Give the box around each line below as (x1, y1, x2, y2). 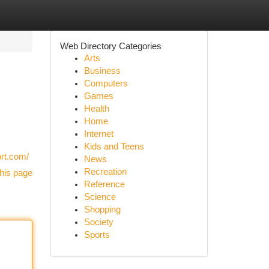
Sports (83, 230, 110, 240)
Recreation (83, 167, 127, 177)
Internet (83, 129, 113, 139)
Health (83, 104, 109, 113)
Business (83, 66, 121, 76)
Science (83, 192, 116, 202)
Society (83, 217, 113, 227)
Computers (83, 79, 128, 88)
